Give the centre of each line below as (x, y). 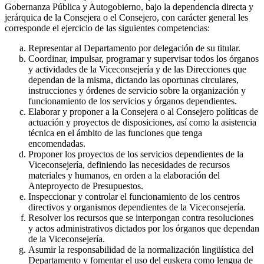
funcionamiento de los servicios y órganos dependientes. (133, 101)
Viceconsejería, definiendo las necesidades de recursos (129, 165)
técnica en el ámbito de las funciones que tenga (115, 133)
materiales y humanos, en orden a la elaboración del (124, 176)
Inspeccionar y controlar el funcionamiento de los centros (134, 197)
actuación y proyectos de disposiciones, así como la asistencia (142, 123)
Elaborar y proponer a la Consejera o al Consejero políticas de (143, 112)
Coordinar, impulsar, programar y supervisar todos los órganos (143, 59)
